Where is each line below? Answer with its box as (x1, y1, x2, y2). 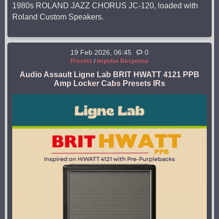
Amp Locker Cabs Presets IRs (54, 79, 165, 88)
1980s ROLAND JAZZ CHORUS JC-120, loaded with (12, 1, 198, 10)
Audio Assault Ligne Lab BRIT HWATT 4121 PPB (20, 70, 199, 79)
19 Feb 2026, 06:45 (70, 48, 131, 57)
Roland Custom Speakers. (12, 13, 104, 22)
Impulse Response (97, 58, 149, 65)
